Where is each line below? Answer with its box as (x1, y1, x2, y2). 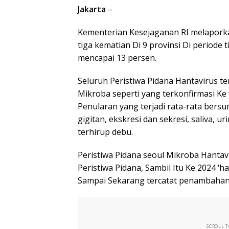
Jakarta (78, 4, 106, 15)
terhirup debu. (78, 126, 133, 138)
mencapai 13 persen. (78, 52, 156, 64)
